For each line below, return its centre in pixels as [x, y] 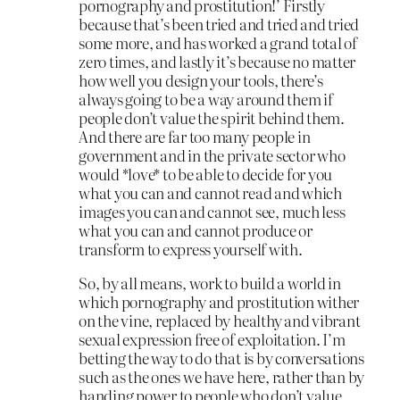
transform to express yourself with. [191, 248]
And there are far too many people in [195, 136]
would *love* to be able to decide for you [206, 173]
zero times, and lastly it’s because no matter [217, 61]
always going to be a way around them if [206, 98]
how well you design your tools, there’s [201, 79]
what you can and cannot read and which [210, 192]
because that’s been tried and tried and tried [219, 23]
